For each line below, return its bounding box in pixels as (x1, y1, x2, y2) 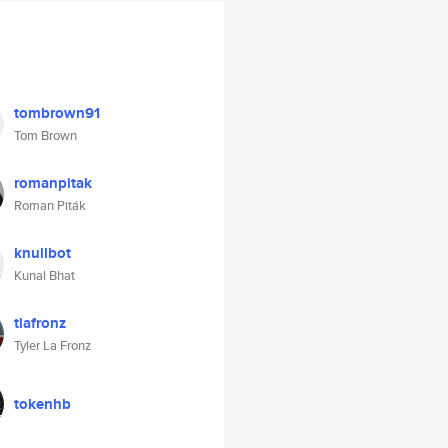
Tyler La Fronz (14, 336, 91, 355)
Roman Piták (14, 196, 86, 215)
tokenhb (14, 393, 71, 415)
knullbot (14, 242, 71, 264)
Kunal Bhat (14, 266, 75, 285)
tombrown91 (14, 102, 100, 124)
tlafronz (14, 312, 66, 334)
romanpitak (14, 172, 92, 194)
